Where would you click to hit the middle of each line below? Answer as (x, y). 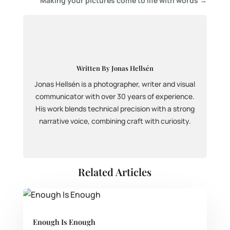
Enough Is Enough (64, 222)
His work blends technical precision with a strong (115, 109)
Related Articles (115, 172)
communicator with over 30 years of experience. (115, 96)
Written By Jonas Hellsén (115, 68)
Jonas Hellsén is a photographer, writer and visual (115, 84)
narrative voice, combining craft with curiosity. (115, 121)
